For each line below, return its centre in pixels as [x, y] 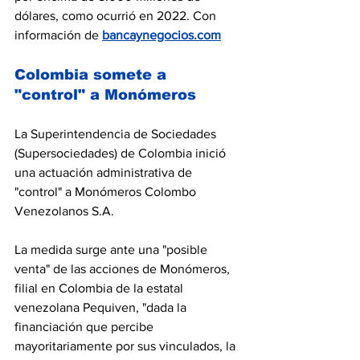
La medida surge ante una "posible [112, 250]
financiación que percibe [86, 327]
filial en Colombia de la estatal [100, 288]
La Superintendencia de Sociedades [117, 134]
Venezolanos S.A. [64, 211]
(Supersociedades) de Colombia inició [122, 153]
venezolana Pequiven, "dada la [102, 307]
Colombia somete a [93, 75]
